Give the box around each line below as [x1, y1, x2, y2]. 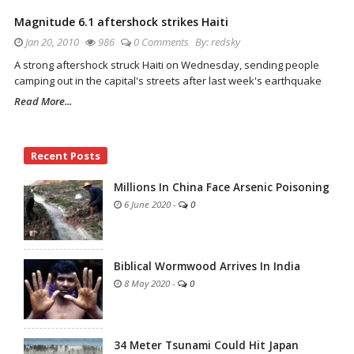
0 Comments [134, 34, 189, 49]
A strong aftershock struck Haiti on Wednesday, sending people [14, 57, 319, 72]
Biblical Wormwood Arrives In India [114, 258, 300, 273]
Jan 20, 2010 [23, 34, 79, 49]
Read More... [14, 93, 72, 108]
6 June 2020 [122, 198, 171, 210]
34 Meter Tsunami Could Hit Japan [114, 337, 299, 352]
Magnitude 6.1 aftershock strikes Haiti [14, 13, 228, 29]
